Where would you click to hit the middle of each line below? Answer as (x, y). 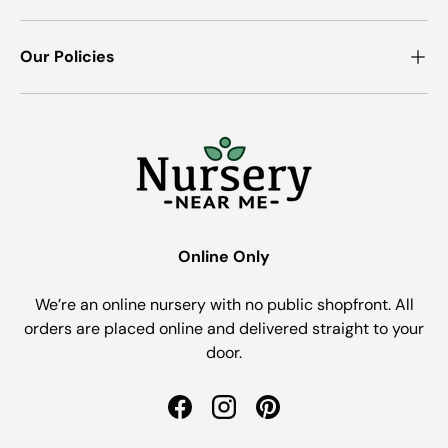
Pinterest (299, 417)
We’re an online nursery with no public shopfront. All (224, 304)
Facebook (214, 417)
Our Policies (67, 56)
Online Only (224, 256)
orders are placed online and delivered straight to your (224, 328)
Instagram (259, 417)
